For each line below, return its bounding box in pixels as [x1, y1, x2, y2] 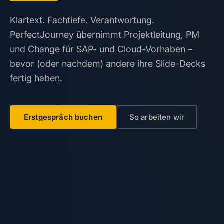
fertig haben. [10, 73, 62, 83]
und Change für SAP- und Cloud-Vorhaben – [10, 44, 192, 54]
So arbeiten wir [129, 112, 185, 122]
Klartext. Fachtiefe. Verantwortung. [10, 15, 154, 25]
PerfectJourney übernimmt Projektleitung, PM [10, 29, 199, 40]
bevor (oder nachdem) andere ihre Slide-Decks [10, 58, 205, 69]
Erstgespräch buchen [24, 112, 102, 122]
